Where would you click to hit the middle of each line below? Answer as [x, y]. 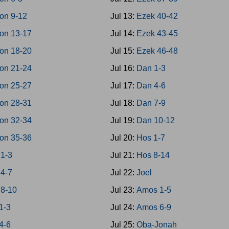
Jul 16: [123, 68]
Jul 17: [123, 86]
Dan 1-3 [151, 68]
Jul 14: [123, 33]
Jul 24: [123, 207]
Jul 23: [123, 190]
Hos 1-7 [151, 138]
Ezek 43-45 [157, 33]
